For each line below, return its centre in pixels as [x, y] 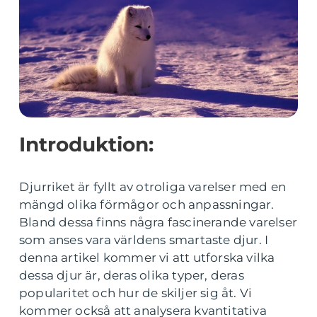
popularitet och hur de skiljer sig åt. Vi [136, 293]
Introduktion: [86, 144]
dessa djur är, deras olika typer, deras [132, 275]
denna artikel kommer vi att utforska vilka [147, 258]
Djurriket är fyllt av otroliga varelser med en [153, 187]
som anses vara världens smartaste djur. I [144, 240]
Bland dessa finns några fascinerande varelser [158, 222]
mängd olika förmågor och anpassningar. [147, 204]
